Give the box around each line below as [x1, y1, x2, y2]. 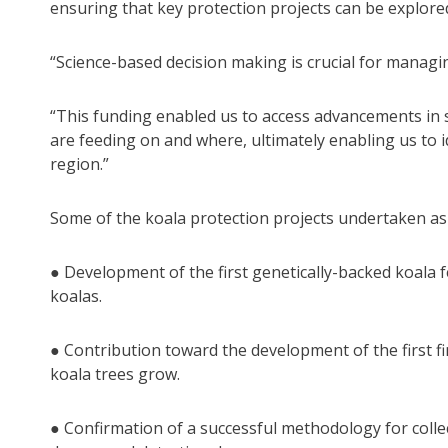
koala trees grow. [50, 363, 180, 386]
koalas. [50, 285, 102, 308]
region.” [50, 153, 109, 176]
